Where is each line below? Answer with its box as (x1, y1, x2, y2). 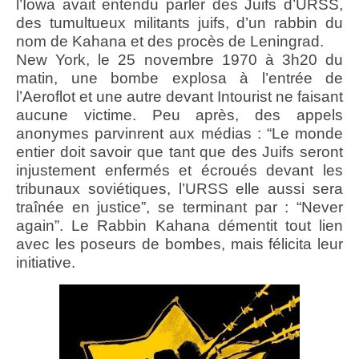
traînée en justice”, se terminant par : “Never (16, 199, 343, 216)
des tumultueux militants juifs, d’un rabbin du (16, 14, 343, 32)
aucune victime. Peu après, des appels (16, 107, 343, 124)
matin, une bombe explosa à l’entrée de (16, 70, 343, 87)
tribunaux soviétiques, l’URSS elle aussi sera (16, 180, 343, 198)
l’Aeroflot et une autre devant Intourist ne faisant (16, 88, 343, 106)
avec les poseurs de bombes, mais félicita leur (16, 236, 343, 253)
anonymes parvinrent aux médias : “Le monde (16, 125, 343, 143)
